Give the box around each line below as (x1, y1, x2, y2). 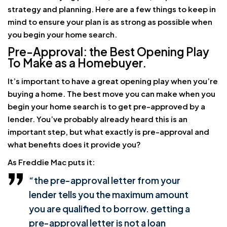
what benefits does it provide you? (8, 139, 141, 149)
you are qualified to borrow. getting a (28, 202, 190, 214)
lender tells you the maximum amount (28, 188, 188, 200)
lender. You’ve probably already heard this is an (8, 113, 187, 124)
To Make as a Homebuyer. (8, 56, 146, 70)
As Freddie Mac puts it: (8, 157, 95, 167)
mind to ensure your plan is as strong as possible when (8, 17, 212, 27)
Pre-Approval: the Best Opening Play (8, 45, 209, 59)
